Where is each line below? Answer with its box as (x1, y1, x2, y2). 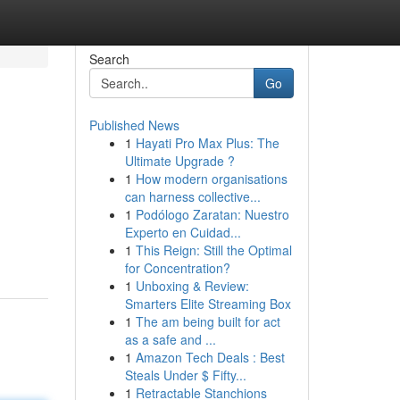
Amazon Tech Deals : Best (135, 348, 285, 366)
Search (88, 50, 129, 68)
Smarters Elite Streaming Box (124, 295, 291, 312)
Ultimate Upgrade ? (124, 152, 235, 170)
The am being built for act (135, 312, 280, 330)
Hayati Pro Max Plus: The (135, 134, 279, 152)
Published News (88, 116, 179, 134)
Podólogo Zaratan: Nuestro (135, 205, 289, 223)
